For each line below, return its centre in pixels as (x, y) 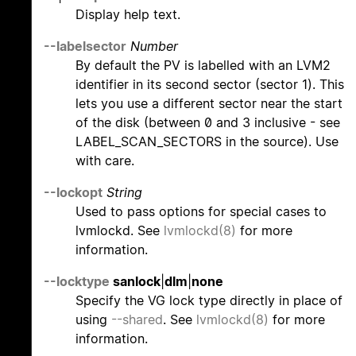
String (124, 193)
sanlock (135, 282)
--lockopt (73, 193)
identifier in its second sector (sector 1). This (210, 85)
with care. (105, 161)
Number (154, 46)
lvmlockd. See (120, 231)
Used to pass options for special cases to (201, 212)
